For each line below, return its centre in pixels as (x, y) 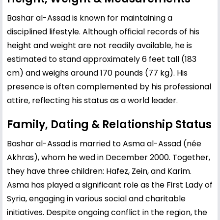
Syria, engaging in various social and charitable (96, 198)
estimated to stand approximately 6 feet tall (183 (102, 59)
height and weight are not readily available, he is (99, 45)
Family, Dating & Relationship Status (109, 124)
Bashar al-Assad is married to (65, 143)
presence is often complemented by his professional (109, 86)
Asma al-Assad (152, 143)
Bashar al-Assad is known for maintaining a (90, 18)
